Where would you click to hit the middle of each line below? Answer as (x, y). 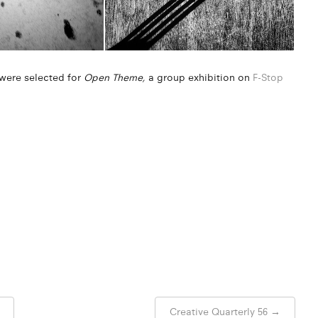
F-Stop (268, 77)
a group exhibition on (201, 77)
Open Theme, (116, 77)
